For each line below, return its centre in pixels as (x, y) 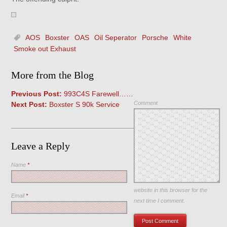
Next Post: (29, 104)
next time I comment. (160, 201)
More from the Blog (53, 75)
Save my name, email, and (166, 179)
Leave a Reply (41, 146)
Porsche (155, 37)
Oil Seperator (116, 37)
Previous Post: (37, 94)
